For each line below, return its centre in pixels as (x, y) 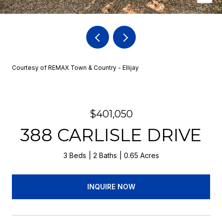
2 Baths (105, 155)
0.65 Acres (141, 155)
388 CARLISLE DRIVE (111, 135)
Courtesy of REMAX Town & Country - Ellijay (75, 68)
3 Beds (75, 155)
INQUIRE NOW (111, 186)
